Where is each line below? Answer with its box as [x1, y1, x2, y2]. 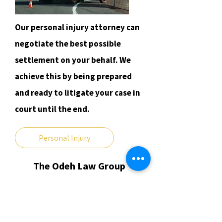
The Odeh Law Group [33, 160, 125, 172]
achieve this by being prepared [15, 71, 132, 82]
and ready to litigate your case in [15, 87, 140, 98]
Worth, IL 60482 [53, 207, 106, 218]
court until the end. [15, 104, 90, 114]
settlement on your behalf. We [15, 55, 131, 65]
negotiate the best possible [15, 38, 121, 49]
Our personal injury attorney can [15, 22, 140, 33]
